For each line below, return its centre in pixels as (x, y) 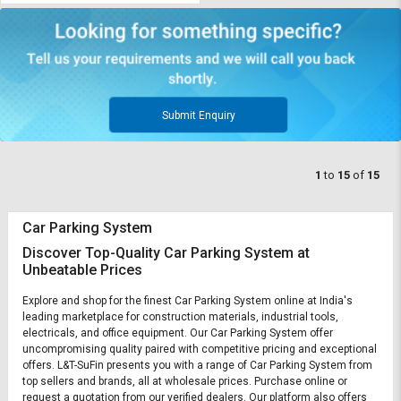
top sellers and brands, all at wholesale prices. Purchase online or (185, 382)
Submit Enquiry (198, 116)
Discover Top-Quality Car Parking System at (166, 253)
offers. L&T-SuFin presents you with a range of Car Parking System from (197, 366)
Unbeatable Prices (82, 270)
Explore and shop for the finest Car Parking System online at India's (188, 301)
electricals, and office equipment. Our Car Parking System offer (178, 333)
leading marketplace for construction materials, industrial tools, (180, 317)
